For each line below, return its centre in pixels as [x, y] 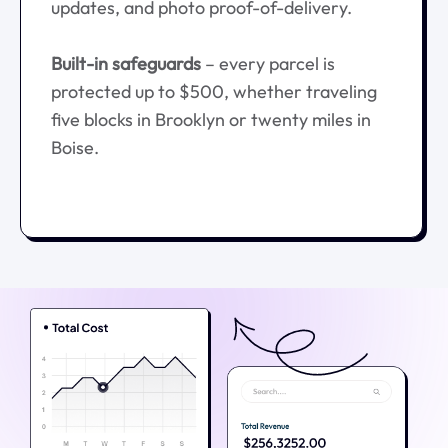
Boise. [75, 147]
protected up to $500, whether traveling [214, 91]
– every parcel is [268, 63]
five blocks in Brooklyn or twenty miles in [211, 119]
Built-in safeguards [126, 63]
